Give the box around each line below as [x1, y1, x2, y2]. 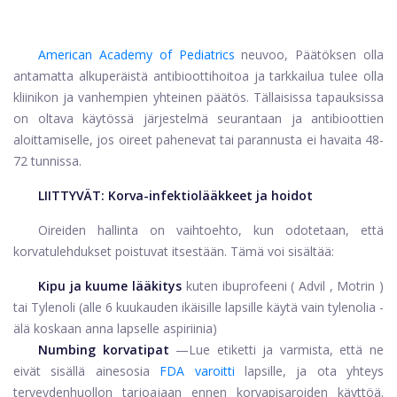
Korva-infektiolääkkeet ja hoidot [108, 187, 313, 205]
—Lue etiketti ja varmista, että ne [175, 341, 385, 359]
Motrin [337, 277, 376, 295]
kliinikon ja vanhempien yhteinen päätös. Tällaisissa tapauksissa [13, 89, 384, 106]
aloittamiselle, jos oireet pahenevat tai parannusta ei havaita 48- [13, 131, 384, 149]
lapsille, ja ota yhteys [244, 362, 384, 380]
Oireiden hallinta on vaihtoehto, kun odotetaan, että [38, 222, 384, 239]
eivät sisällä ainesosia [13, 362, 150, 380]
